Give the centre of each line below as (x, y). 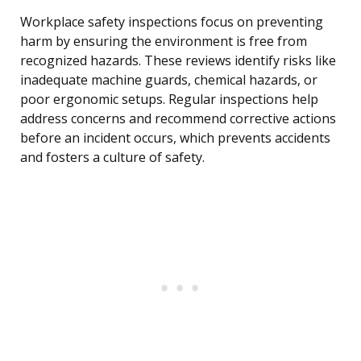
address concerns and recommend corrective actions (178, 119)
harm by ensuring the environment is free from (164, 41)
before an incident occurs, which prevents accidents (175, 138)
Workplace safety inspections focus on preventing (172, 22)
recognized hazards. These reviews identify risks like (178, 61)
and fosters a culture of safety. (112, 158)
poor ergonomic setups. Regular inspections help (169, 100)
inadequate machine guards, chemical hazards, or (169, 80)
